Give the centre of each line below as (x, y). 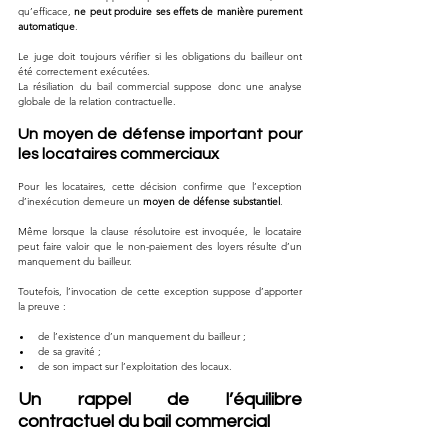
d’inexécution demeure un (80, 201)
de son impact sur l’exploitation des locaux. (135, 366)
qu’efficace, (46, 11)
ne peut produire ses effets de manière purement (188, 11)
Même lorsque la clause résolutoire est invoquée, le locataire (160, 231)
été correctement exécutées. (84, 71)
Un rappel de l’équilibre (160, 399)
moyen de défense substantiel (211, 201)
